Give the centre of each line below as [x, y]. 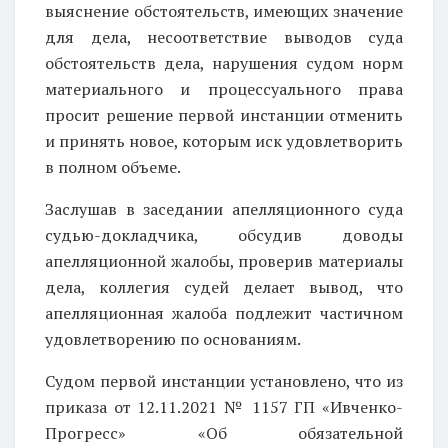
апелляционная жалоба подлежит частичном [224, 312]
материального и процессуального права [224, 88]
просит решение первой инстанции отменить [224, 114]
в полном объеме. [113, 166]
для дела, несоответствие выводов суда [224, 36]
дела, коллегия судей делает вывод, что [224, 286]
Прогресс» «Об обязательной [224, 432]
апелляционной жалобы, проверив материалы [224, 260]
